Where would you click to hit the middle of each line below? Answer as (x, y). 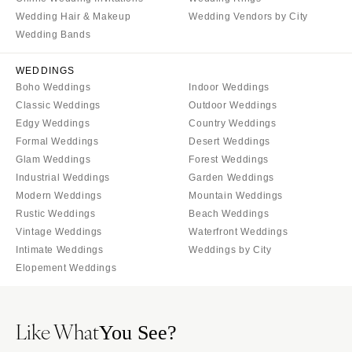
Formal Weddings (57, 141)
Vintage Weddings (59, 231)
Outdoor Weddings (233, 105)
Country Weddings (233, 123)
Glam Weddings (53, 159)
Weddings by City (230, 249)
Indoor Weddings (229, 87)
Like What (57, 330)
